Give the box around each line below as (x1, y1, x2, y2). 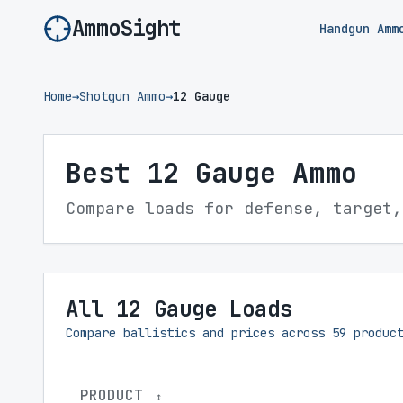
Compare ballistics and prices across (66, 325, 332, 341)
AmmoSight (72, 14, 181, 42)
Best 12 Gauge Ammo (66, 155, 357, 191)
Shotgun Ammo (79, 88, 166, 104)
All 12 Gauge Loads (66, 295, 292, 323)
